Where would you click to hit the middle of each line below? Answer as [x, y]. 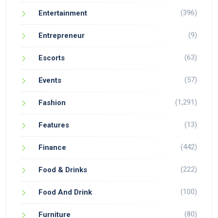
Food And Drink [65, 192]
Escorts [52, 58]
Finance [52, 147]
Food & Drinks [63, 170]
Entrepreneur [62, 36]
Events [50, 80]
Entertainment [63, 13]
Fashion [52, 103]
